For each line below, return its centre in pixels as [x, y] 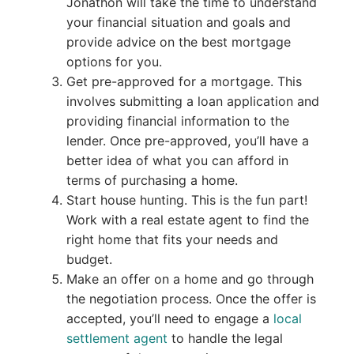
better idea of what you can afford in [177, 160]
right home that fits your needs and [172, 239]
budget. [89, 259]
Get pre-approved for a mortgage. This [184, 81]
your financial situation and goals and [178, 22]
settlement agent [117, 338]
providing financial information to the [177, 121]
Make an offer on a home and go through [190, 279]
